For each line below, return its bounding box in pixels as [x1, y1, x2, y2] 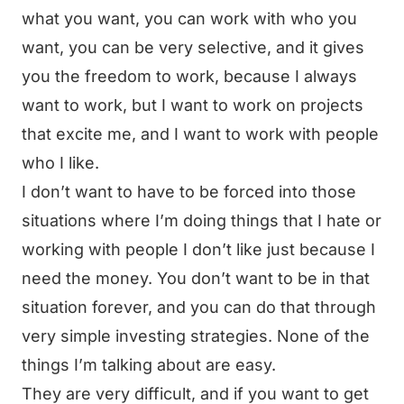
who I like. [22, 153, 99, 172]
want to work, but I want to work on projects [22, 96, 363, 115]
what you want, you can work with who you [22, 9, 357, 28]
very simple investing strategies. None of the [22, 326, 370, 345]
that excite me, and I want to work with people [22, 124, 379, 143]
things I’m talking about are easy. [22, 355, 276, 374]
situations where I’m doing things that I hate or [22, 211, 381, 230]
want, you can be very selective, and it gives [22, 38, 364, 57]
